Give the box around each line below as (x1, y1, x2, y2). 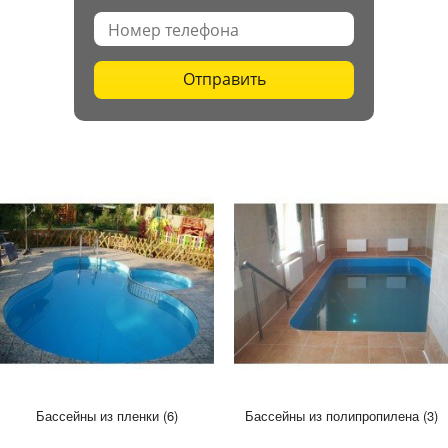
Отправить (182, 67, 266, 90)
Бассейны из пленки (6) (36, 405, 178, 425)
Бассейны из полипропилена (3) (244, 405, 438, 425)
